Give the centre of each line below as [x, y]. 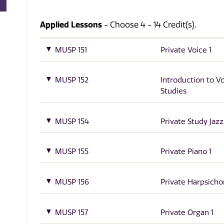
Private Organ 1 [187, 212]
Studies [173, 91]
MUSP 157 [72, 212]
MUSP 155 [72, 152]
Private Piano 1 [186, 152]
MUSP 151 [71, 50]
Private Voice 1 [186, 50]
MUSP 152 [72, 80]
